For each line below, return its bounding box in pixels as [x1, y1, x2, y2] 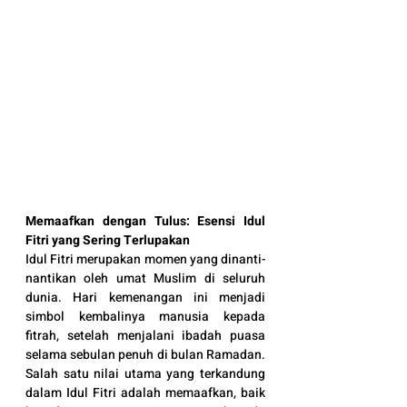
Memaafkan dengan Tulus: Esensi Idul [25, 212, 265, 231]
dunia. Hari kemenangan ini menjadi [25, 288, 265, 307]
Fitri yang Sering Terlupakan [25, 231, 190, 250]
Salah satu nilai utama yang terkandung [25, 364, 265, 383]
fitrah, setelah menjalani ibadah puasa [25, 326, 265, 345]
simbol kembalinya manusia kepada [25, 307, 265, 326]
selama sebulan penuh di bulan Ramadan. [25, 345, 265, 364]
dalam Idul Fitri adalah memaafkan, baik [25, 383, 265, 402]
